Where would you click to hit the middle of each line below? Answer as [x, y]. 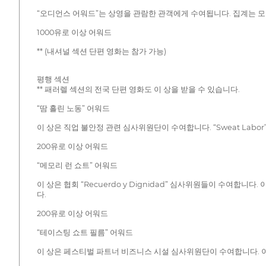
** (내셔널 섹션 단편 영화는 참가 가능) [101, 51]
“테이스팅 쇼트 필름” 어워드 [85, 232]
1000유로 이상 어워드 [74, 32]
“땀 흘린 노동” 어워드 [73, 108]
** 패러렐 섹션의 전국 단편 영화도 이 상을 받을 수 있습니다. [138, 89]
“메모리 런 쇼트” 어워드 [77, 165]
